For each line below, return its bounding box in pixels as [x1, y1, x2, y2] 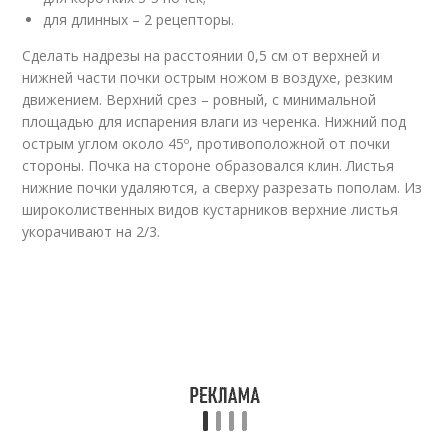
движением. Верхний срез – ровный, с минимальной [22, 90, 377, 109]
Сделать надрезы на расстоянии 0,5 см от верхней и [22, 46, 381, 65]
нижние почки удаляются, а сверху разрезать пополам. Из [22, 178, 423, 197]
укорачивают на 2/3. [22, 222, 161, 241]
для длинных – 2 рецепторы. [43, 10, 235, 29]
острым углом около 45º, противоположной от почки [22, 134, 391, 153]
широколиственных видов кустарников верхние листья [22, 200, 399, 219]
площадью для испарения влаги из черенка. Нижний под [22, 112, 407, 131]
